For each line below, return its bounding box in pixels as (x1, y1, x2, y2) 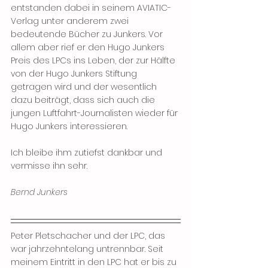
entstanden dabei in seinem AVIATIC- (11, 2, 171, 14)
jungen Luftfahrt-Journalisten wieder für (11, 107, 180, 119)
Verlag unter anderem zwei (11, 15, 131, 27)
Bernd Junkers (11, 186, 68, 198)
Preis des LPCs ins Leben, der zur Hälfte (11, 54, 178, 66)
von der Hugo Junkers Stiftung (11, 68, 139, 80)
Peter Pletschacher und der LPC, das (11, 230, 167, 242)
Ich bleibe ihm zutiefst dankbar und (11, 147, 165, 159)
